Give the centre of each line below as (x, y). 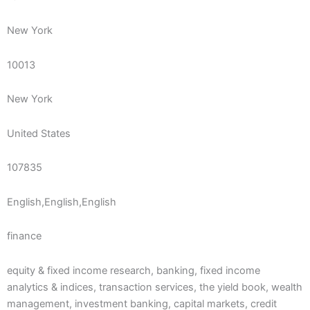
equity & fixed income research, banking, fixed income (134, 271)
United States (39, 133)
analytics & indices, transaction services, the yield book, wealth (155, 288)
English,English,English (62, 202)
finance (24, 236)
